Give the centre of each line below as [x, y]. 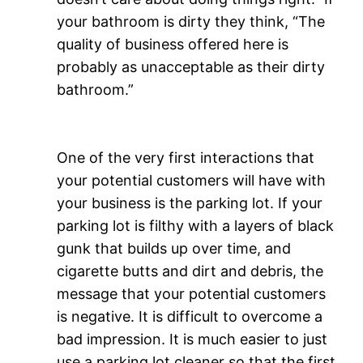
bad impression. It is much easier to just [192, 339]
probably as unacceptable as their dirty [191, 66]
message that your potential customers [192, 293]
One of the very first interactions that [186, 157]
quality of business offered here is [173, 44]
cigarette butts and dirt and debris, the [190, 271]
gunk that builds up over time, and [174, 248]
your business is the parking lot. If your [190, 203]
